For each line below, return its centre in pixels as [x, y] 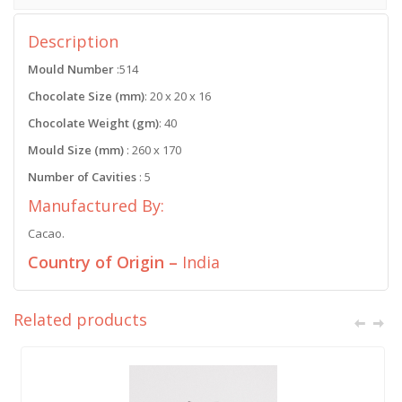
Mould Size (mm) [76, 150]
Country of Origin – [103, 262]
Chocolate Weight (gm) [93, 123]
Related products [80, 319]
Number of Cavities [82, 177]
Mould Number [71, 69]
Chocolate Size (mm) [86, 96]
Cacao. [46, 233]
